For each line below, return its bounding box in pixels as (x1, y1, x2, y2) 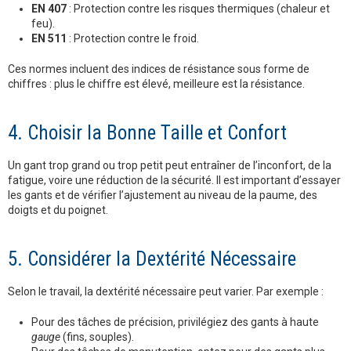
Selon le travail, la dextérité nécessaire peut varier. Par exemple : (8, 285, 324, 299)
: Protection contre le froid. (67, 32, 199, 45)
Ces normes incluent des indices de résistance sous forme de (8, 63, 309, 76)
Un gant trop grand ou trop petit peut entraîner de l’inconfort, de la (8, 159, 331, 172)
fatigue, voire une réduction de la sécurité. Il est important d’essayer (8, 174, 341, 187)
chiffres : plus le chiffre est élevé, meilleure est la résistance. (8, 78, 305, 91)
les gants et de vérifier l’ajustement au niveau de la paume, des (8, 189, 317, 202)
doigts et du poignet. (8, 204, 108, 217)
